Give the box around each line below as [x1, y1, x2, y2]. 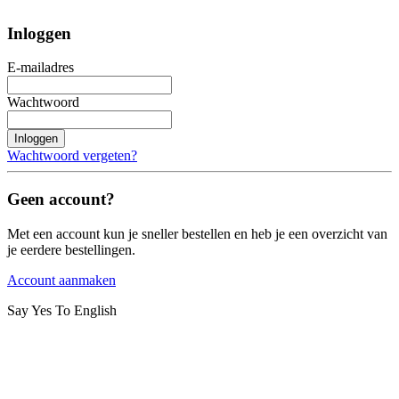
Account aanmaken [7, 272, 116, 288]
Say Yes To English [7, 302, 117, 318]
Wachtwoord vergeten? [7, 148, 137, 164]
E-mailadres [7, 60, 74, 76]
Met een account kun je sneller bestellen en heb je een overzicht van [7, 225, 387, 241]
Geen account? [7, 190, 115, 209]
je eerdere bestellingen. [7, 241, 135, 257]
